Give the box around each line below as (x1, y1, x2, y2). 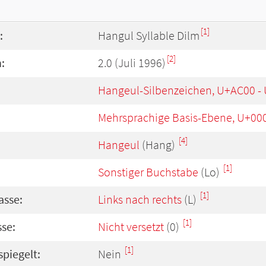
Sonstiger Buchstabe (98, 164, 198, 180)
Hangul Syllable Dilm (98, 28, 199, 43)
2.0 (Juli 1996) (98, 55, 166, 71)
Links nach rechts (98, 192, 182, 207)
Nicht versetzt (98, 219, 164, 235)
